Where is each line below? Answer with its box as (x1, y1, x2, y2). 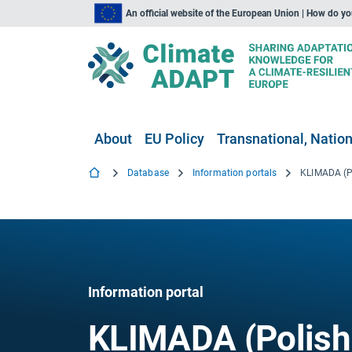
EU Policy (145, 130, 204, 147)
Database (127, 167, 169, 178)
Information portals (192, 167, 277, 178)
